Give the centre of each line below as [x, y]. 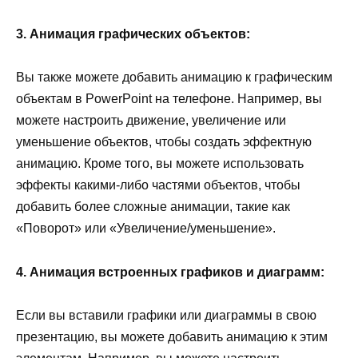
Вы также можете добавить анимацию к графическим [174, 78]
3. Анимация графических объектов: [133, 34]
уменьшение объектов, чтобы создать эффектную [164, 142]
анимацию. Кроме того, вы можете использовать [160, 164]
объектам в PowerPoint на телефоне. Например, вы [169, 99]
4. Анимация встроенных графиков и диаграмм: [170, 272]
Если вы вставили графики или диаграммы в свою [166, 315]
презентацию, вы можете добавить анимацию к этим [172, 336]
